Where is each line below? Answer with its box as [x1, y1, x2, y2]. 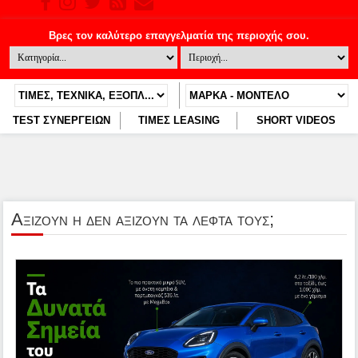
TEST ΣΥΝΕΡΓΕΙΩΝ [13, 114, 111, 126]
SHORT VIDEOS [256, 114, 336, 126]
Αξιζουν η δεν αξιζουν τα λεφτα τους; [11, 209, 275, 229]
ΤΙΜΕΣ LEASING [137, 114, 220, 126]
